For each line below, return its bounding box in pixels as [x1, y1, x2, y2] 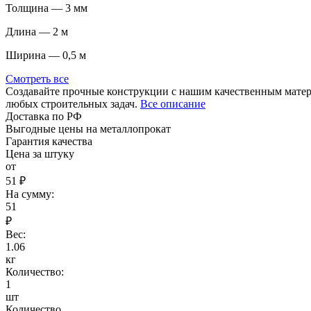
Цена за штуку [6, 148, 74, 160]
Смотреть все [6, 73, 69, 85]
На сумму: [6, 188, 54, 201]
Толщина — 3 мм [6, 2, 87, 15]
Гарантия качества [6, 135, 92, 148]
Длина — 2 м [6, 26, 68, 38]
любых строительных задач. [6, 98, 140, 110]
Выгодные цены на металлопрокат [6, 123, 171, 135]
